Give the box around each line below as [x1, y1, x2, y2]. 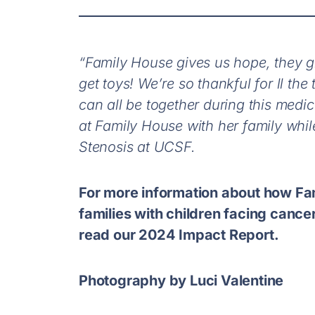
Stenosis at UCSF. [79, 138, 195, 155]
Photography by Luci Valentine [79, 271, 284, 289]
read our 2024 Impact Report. [79, 226, 279, 243]
